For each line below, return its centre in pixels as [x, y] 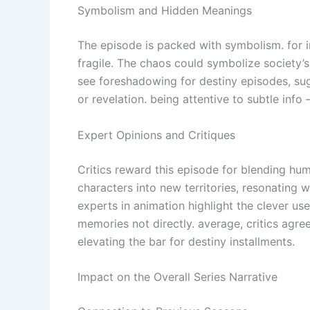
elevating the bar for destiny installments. [186, 241]
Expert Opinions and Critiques [156, 135]
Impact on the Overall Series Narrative [177, 277]
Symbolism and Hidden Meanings [165, 11]
